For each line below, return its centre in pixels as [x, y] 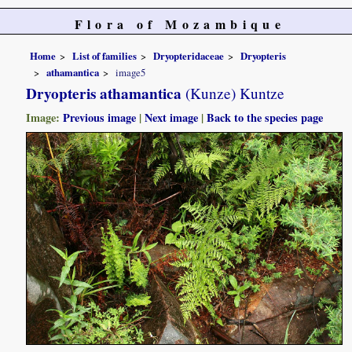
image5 [131, 73]
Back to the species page [265, 118]
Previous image [100, 118]
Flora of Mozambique [180, 24]
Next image [172, 118]
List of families [105, 55]
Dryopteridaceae [189, 55]
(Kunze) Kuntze [233, 93]
